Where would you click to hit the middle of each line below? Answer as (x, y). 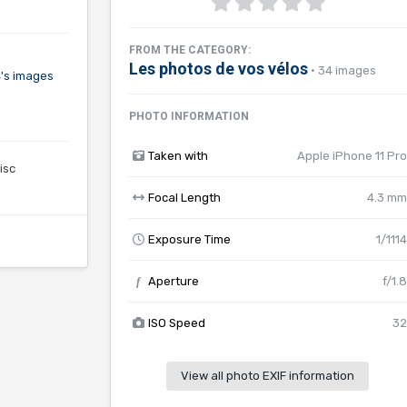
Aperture (173, 281)
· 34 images (343, 70)
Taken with (178, 156)
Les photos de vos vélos (218, 69)
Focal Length (184, 198)
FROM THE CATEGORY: (189, 50)
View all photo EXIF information (268, 376)
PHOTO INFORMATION (189, 116)
